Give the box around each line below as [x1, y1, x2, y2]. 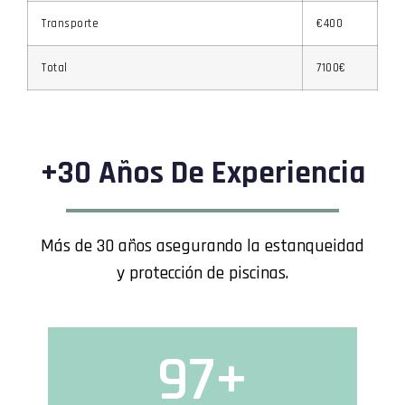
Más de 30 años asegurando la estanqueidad [41, 233, 364, 258]
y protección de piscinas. [117, 260, 288, 285]
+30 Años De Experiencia [40, 152, 365, 193]
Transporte [42, 15, 99, 31]
